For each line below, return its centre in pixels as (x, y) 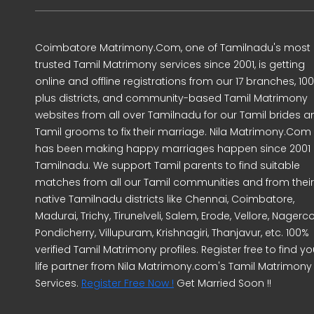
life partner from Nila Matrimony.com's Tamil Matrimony (173, 266)
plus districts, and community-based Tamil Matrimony (171, 98)
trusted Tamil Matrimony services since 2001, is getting (170, 64)
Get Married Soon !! (223, 283)
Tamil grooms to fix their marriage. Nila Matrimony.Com (173, 132)
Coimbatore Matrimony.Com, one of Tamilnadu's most (173, 48)
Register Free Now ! (128, 283)
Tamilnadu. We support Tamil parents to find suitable (168, 165)
